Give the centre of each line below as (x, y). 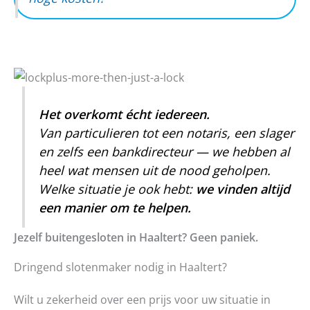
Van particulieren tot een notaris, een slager (167, 133)
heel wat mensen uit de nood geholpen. (155, 171)
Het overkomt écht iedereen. (125, 115)
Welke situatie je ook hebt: (118, 189)
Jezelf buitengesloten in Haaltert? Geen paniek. (136, 237)
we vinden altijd (243, 189)
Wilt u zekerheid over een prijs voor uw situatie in (142, 300)
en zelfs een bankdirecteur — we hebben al (165, 152)
